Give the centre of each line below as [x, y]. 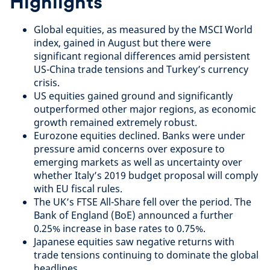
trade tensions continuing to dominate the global [146, 255]
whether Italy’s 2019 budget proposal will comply [146, 175]
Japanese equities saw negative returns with [134, 241]
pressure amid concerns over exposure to [129, 149]
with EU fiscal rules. [78, 188]
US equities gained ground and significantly [133, 96]
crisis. [47, 82]
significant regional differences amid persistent [142, 56]
